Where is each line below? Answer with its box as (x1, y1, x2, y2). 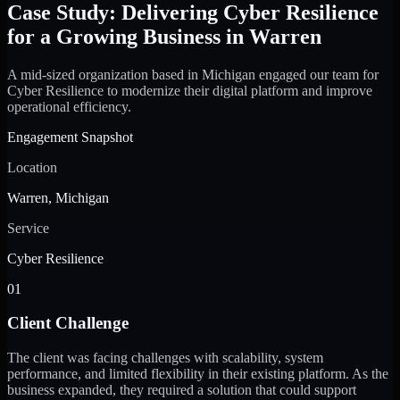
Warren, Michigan (7, 189, 109, 205)
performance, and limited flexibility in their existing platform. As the (7, 366, 388, 382)
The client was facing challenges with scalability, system (7, 350, 323, 366)
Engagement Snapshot (7, 129, 133, 145)
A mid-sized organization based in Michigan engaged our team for (7, 66, 379, 82)
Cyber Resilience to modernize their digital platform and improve (7, 82, 372, 98)
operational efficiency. (7, 98, 131, 114)
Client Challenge (7, 313, 129, 333)
